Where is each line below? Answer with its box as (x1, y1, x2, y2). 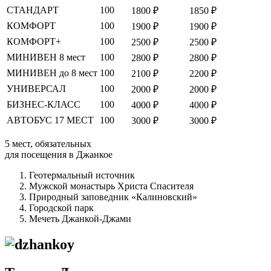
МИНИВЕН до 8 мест (7, 67, 97, 78)
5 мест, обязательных (5, 138, 91, 149)
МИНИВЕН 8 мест (7, 51, 85, 62)
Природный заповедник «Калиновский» (29, 191, 197, 202)
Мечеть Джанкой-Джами (29, 213, 131, 224)
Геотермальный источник (29, 169, 135, 180)
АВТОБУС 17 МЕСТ (7, 114, 94, 125)
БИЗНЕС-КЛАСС (7, 99, 80, 109)
